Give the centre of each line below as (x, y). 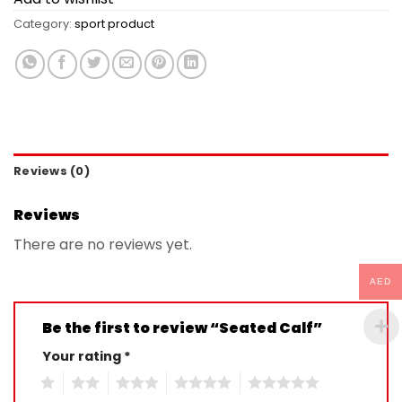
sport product (114, 23)
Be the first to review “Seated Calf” (184, 328)
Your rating (83, 356)
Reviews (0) (52, 170)
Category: (44, 23)
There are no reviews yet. (103, 244)
